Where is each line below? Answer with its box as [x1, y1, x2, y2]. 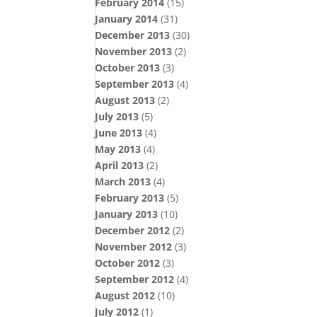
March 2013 [95, 175, 151, 188]
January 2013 [95, 207, 158, 221]
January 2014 [95, 12, 158, 25]
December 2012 [95, 224, 171, 237]
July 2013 [95, 110, 139, 123]
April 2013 [95, 158, 144, 172]
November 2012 [95, 240, 173, 253]
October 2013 [95, 61, 161, 74]
